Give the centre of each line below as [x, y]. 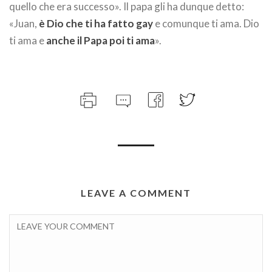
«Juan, [24, 24]
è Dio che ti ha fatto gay [96, 24]
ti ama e [28, 41]
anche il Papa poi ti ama [100, 41]
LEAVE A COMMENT [136, 193]
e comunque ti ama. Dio [206, 24]
